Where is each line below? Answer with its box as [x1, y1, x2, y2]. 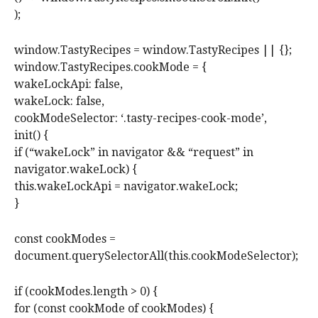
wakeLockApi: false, [14, 77, 123, 92]
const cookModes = [14, 232, 116, 246]
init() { [14, 128, 48, 143]
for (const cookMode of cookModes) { [14, 302, 214, 316]
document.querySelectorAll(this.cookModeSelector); [14, 249, 298, 263]
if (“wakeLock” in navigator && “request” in [14, 146, 253, 160]
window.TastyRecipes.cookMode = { [14, 60, 207, 75]
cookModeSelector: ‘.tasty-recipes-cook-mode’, [14, 111, 267, 126]
